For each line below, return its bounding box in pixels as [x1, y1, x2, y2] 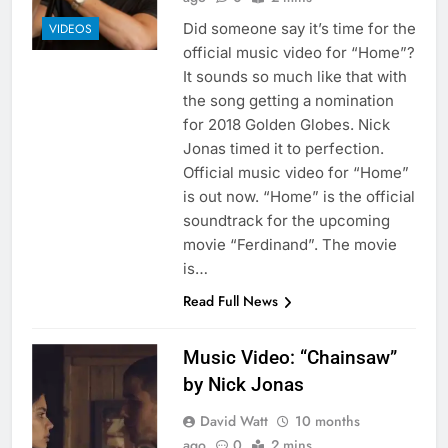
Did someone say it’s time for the [182, 19, 416, 39]
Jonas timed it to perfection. [182, 139, 384, 159]
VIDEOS [49, 19, 92, 38]
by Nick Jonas [182, 373, 304, 397]
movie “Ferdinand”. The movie [182, 235, 397, 255]
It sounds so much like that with [182, 67, 407, 87]
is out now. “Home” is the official [182, 187, 415, 207]
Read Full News [182, 291, 278, 312]
